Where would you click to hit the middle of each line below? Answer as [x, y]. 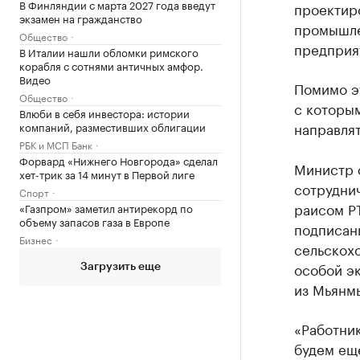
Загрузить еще [120, 267]
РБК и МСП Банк [56, 144]
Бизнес [36, 239]
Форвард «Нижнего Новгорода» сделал [119, 160]
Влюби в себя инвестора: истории [104, 112]
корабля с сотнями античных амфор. [111, 65]
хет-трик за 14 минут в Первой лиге [107, 174]
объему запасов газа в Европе [94, 221]
